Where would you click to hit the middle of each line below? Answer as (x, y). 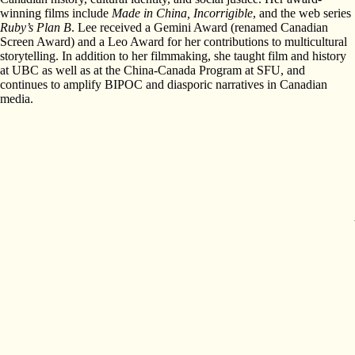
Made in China (149, 13)
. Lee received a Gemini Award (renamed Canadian (200, 28)
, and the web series (302, 13)
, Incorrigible (220, 13)
